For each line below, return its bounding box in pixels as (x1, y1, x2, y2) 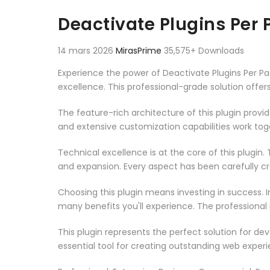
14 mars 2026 (58, 44, 116, 57)
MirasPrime (116, 44, 164, 57)
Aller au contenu (52, 4, 121, 16)
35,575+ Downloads (164, 44, 244, 57)
